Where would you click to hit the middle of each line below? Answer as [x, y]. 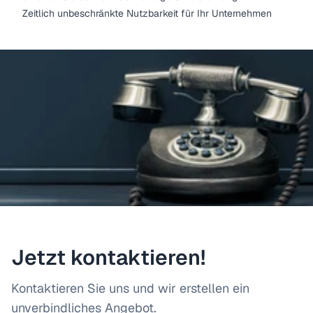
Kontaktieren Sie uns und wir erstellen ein [130, 288]
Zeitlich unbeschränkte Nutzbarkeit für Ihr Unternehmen [147, 13]
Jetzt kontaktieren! [108, 257]
